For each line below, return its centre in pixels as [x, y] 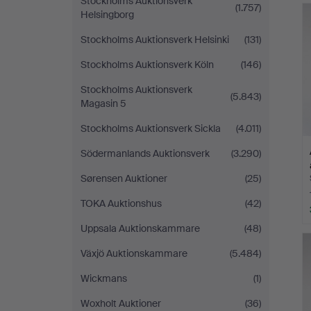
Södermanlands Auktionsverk [145, 153]
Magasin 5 [103, 103]
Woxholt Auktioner [121, 303]
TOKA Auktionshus [121, 203]
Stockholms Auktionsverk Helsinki [155, 40]
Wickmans [104, 278]
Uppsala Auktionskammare [140, 228]
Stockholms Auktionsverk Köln [147, 65]
